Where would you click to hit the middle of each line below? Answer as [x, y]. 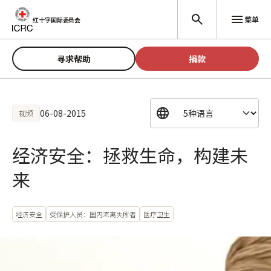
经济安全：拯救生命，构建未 [130, 155]
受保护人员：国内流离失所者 [93, 214]
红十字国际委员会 [57, 19]
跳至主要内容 [32, 11]
